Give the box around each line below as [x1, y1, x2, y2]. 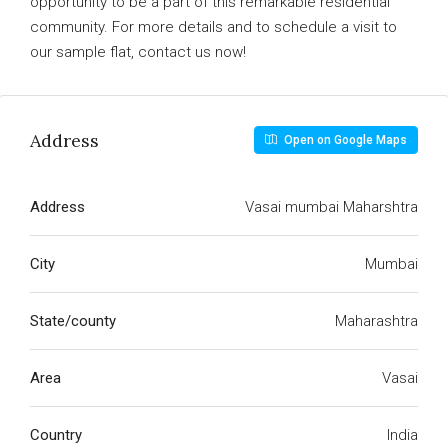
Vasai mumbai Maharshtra [245, 198, 418, 216]
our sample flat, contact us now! [30, 43, 246, 61]
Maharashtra [335, 312, 418, 330]
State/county [30, 312, 116, 330]
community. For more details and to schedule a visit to [30, 18, 397, 36]
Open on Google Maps [281, 133, 407, 147]
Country [30, 426, 82, 444]
